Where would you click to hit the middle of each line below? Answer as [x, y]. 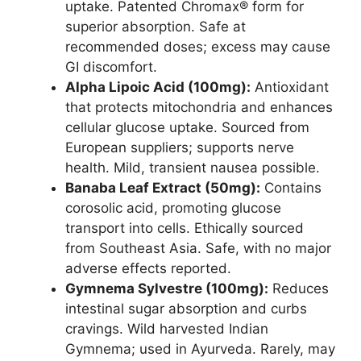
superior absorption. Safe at [156, 26]
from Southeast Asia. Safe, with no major [198, 248]
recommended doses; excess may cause [198, 46]
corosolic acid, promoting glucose [173, 207]
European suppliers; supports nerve [180, 147]
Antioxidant [290, 87]
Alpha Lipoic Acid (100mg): [158, 87]
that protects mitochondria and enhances [199, 107]
